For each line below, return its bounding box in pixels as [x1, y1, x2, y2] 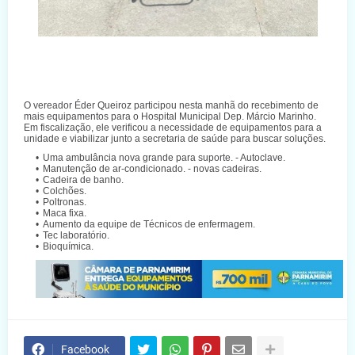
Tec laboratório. [43, 230, 109, 242]
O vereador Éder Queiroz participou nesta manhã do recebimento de [24, 100, 319, 112]
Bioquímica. [43, 241, 94, 253]
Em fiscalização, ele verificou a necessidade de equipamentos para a [24, 122, 322, 134]
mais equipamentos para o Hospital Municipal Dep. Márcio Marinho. [24, 111, 316, 123]
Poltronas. [43, 197, 86, 208]
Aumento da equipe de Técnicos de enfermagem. [43, 219, 255, 231]
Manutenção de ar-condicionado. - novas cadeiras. [43, 163, 261, 175]
